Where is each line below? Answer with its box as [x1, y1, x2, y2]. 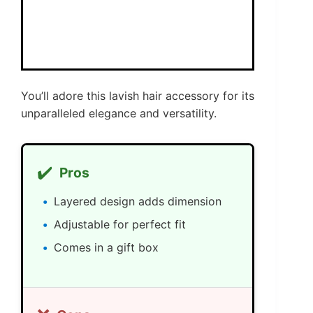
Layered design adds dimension [54, 194, 221, 209]
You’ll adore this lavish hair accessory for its [21, 89, 254, 103]
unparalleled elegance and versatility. [21, 106, 217, 121]
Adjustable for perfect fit [54, 217, 186, 232]
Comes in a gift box [54, 240, 159, 255]
